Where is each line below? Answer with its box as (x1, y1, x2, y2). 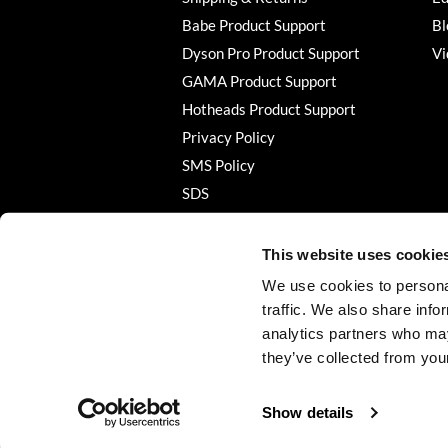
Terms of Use (182, 211, 267, 230)
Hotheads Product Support (182, 99, 356, 118)
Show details (262, 404, 354, 421)
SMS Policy (182, 155, 255, 174)
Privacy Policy (182, 127, 275, 146)
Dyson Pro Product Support (182, 43, 360, 62)
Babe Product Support (182, 15, 326, 34)
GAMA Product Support (182, 71, 337, 90)
